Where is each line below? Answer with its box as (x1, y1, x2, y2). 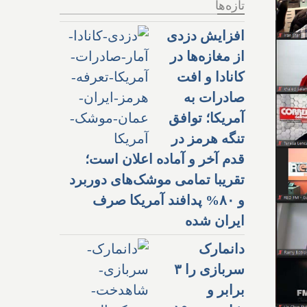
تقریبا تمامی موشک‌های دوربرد (69, 171, 245, 187)
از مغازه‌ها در (170, 48, 245, 64)
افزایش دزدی (167, 27, 245, 43)
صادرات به (184, 89, 245, 105)
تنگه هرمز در (171, 130, 245, 146)
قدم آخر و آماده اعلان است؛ (85, 151, 245, 167)
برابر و (207, 282, 245, 297)
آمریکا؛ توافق (169, 110, 245, 125)
